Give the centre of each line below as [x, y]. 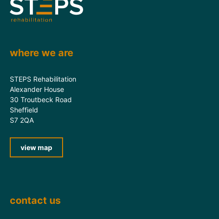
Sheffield [24, 110]
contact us [35, 201]
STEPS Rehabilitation [43, 79]
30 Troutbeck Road [41, 100]
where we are [42, 53]
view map [36, 148]
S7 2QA [22, 120]
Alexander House [37, 89]
